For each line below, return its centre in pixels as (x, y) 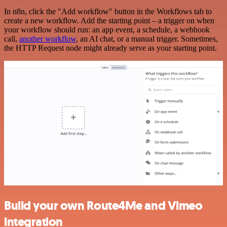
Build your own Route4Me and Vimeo (103, 206)
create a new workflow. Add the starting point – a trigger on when (109, 21)
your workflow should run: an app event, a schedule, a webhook (107, 30)
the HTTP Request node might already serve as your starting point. (110, 48)
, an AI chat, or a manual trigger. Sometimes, (147, 39)
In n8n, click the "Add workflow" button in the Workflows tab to (108, 12)
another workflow (48, 39)
